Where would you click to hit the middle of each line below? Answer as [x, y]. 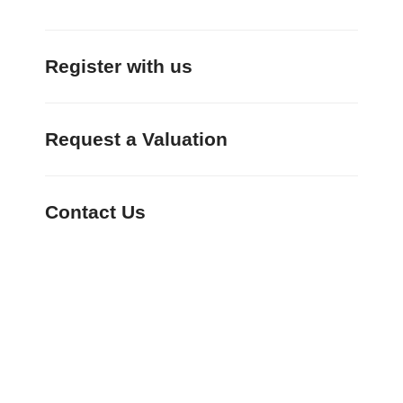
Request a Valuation [136, 139]
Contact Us [95, 211]
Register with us [119, 66]
